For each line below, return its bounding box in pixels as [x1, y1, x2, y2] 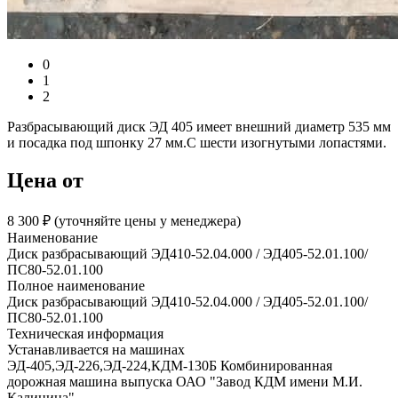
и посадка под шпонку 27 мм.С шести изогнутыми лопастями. [7, 135, 386, 151]
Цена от [7, 169, 84, 193]
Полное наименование [7, 278, 145, 294]
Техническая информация [7, 326, 163, 342]
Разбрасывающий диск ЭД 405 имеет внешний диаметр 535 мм [7, 119, 391, 135]
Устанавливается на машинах [7, 342, 185, 358]
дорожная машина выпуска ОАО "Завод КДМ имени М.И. [7, 374, 362, 390]
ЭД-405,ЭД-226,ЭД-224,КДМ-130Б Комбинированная [7, 358, 332, 374]
